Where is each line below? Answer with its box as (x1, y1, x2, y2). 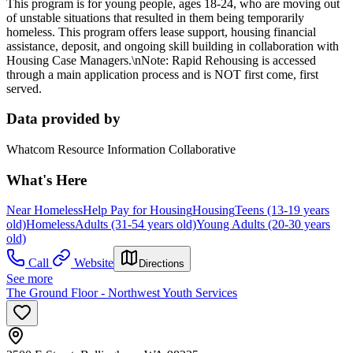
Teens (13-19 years (235, 203, 329, 217)
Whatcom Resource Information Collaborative (6, 143, 236, 156)
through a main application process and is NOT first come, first (6, 67, 318, 81)
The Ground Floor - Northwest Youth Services (6, 286, 237, 300)
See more (6, 272, 53, 286)
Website (74, 256, 113, 270)
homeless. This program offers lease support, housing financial (6, 24, 316, 39)
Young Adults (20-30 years (196, 217, 330, 232)
